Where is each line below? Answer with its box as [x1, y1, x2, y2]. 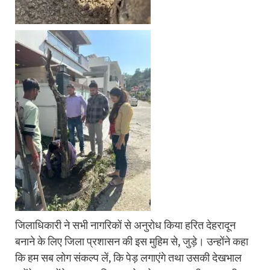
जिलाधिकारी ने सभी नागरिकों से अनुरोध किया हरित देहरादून [15, 218, 236, 232]
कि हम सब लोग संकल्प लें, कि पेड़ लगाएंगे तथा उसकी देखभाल [15, 250, 242, 265]
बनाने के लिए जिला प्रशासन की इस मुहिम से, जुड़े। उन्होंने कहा [15, 234, 248, 248]
